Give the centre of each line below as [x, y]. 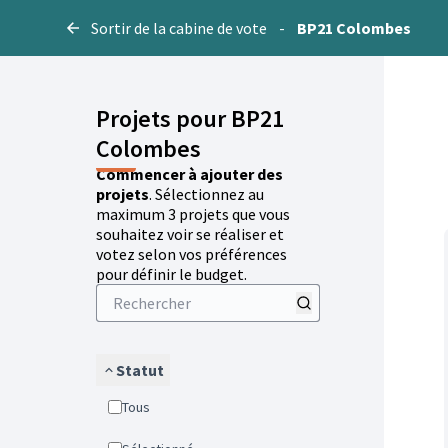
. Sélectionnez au [206, 194]
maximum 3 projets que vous [193, 214]
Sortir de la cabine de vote [179, 28]
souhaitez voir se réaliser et [190, 234]
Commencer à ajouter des [189, 174]
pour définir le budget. [171, 274]
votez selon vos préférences [191, 254]
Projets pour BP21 [190, 118]
